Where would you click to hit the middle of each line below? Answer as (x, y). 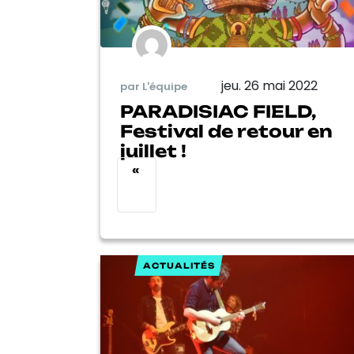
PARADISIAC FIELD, (218, 112)
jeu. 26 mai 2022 (269, 86)
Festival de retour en (226, 132)
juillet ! (153, 151)
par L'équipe (154, 86)
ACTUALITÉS (179, 266)
